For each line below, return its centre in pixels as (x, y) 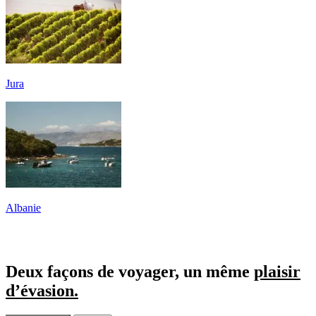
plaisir (277, 271)
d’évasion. (42, 290)
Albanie (23, 207)
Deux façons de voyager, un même (130, 271)
